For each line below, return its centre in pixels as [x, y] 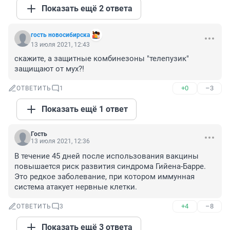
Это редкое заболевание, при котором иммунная [104, 177]
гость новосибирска [60, 35]
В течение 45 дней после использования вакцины [107, 156]
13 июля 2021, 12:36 [60, 141]
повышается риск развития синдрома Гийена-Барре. [110, 167]
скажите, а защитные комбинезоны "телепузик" [102, 59]
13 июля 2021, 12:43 [60, 45]
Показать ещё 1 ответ [85, 109]
